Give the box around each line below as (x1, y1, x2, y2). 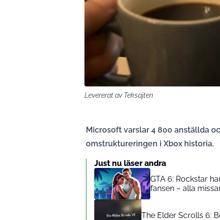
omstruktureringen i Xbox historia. (86, 139, 214, 149)
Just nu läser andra (94, 159, 166, 168)
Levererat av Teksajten (84, 91, 153, 100)
